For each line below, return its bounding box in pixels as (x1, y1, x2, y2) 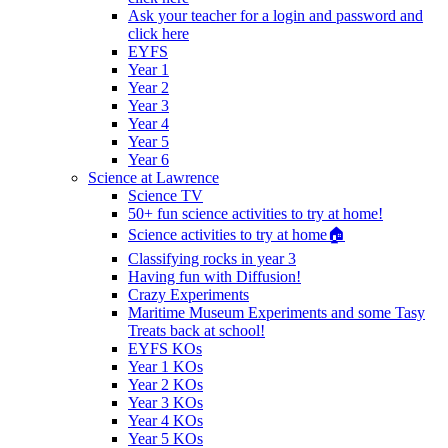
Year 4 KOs (128, 412, 203, 430)
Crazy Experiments (128, 286, 249, 304)
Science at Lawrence (88, 169, 219, 187)
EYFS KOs (128, 340, 202, 358)
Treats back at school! (128, 322, 265, 340)
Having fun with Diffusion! (128, 268, 301, 286)
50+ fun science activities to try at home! (128, 205, 383, 223)
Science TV (128, 187, 203, 205)
